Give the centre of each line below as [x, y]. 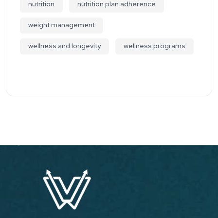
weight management [62, 25]
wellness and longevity [64, 45]
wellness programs [154, 45]
